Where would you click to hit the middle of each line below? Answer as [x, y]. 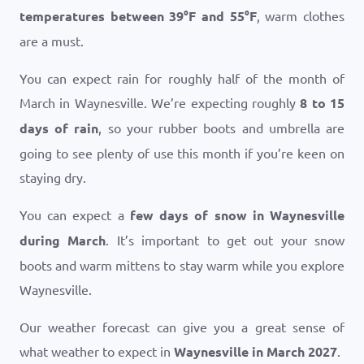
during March [63, 240]
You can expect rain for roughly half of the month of [182, 78]
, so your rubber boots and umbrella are [222, 128]
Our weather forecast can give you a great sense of [182, 327]
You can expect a [75, 214]
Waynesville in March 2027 [256, 351]
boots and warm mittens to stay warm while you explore [182, 265]
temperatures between [95, 16]
